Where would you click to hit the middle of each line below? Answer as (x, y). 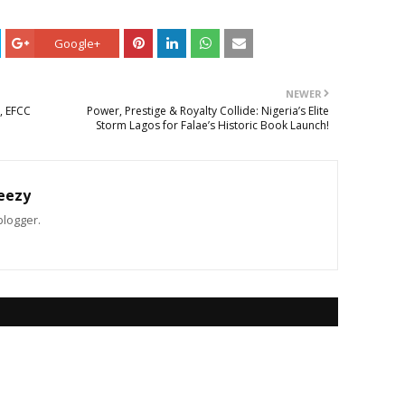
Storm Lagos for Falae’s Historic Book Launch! (212, 125)
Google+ (77, 43)
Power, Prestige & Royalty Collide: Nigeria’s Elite (208, 111)
